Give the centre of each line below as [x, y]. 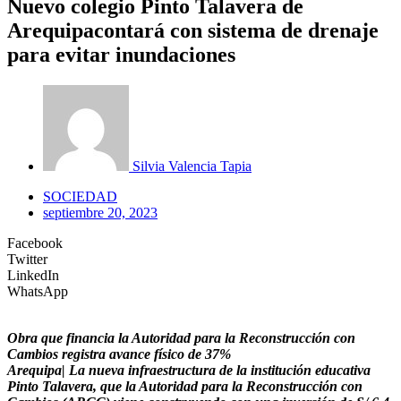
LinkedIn [33, 275]
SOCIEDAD [80, 196]
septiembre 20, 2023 [100, 212]
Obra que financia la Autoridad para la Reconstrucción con [181, 337]
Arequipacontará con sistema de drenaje [193, 30]
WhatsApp [38, 291]
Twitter [27, 259]
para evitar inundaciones [121, 54]
